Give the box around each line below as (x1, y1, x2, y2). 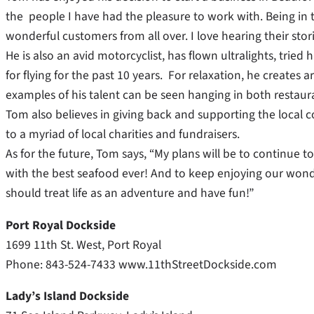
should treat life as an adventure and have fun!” (6, 184, 254, 203)
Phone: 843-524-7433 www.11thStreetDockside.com (6, 255, 277, 273)
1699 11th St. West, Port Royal (6, 235, 161, 254)
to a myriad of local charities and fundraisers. (6, 125, 240, 144)
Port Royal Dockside (6, 216, 116, 234)
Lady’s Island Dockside (6, 287, 129, 306)
